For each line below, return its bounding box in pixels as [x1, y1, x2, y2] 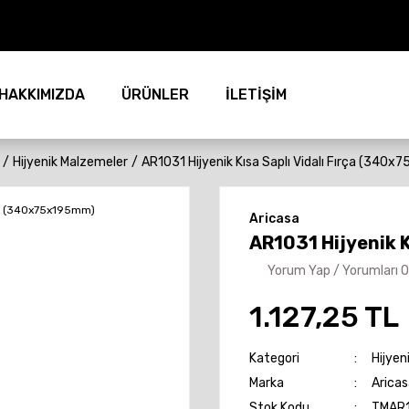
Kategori [249, 351, 299, 366]
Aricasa [249, 211, 299, 226]
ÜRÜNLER [121, 86, 189, 103]
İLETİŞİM [225, 86, 287, 103]
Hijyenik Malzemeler [13, 154, 128, 170]
